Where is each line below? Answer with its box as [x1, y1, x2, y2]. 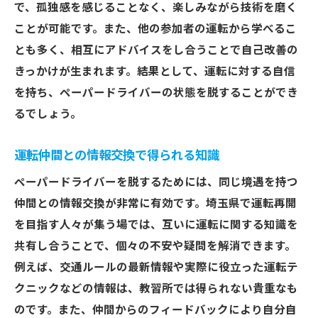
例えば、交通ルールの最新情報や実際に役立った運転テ [14, 261, 298, 274]
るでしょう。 [14, 108, 82, 121]
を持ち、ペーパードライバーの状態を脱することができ [14, 87, 298, 99]
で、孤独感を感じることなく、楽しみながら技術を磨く [14, 1, 297, 14]
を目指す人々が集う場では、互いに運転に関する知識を [14, 219, 298, 231]
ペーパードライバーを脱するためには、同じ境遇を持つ [14, 176, 298, 189]
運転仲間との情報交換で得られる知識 [14, 148, 219, 163]
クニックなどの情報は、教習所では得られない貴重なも [14, 283, 298, 295]
